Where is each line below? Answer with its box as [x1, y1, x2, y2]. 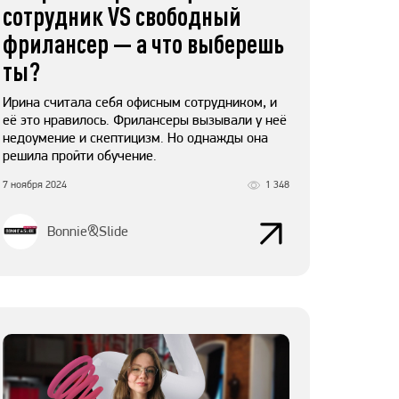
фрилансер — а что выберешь [3, 28, 284, 60]
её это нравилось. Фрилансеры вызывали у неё [3, 111, 287, 129]
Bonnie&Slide [47, 223, 128, 240]
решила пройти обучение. [3, 147, 157, 165]
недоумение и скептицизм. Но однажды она [3, 129, 268, 147]
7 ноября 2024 [3, 178, 67, 191]
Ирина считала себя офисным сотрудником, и [3, 94, 277, 111]
